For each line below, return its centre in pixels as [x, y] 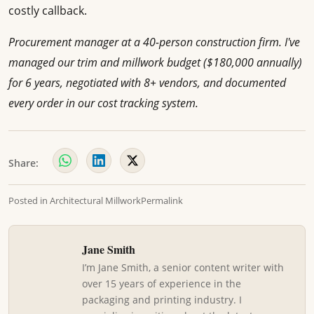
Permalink [162, 201]
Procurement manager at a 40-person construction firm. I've [154, 42]
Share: [23, 163]
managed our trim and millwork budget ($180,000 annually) [155, 63]
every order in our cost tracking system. [103, 103]
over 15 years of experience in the [162, 284]
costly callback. [48, 11]
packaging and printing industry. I [162, 300]
